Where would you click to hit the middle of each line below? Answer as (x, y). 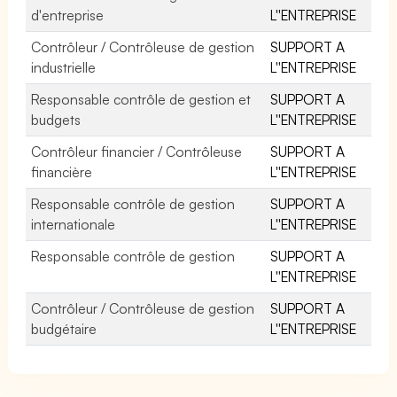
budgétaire (64, 328)
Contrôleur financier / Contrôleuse (137, 151)
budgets (56, 119)
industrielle (63, 67)
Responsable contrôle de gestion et (141, 99)
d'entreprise (67, 15)
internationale (73, 224)
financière (62, 171)
